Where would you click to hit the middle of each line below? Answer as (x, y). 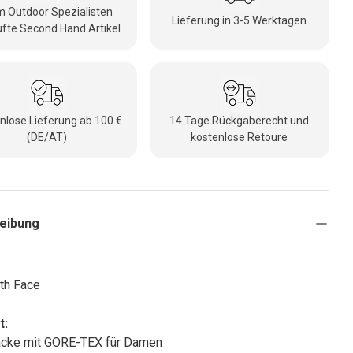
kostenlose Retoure (240, 137)
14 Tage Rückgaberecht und (240, 121)
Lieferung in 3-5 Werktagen (240, 20)
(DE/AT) (47, 137)
